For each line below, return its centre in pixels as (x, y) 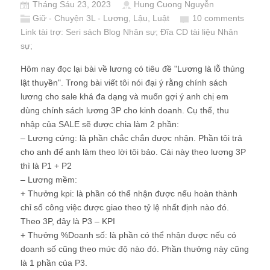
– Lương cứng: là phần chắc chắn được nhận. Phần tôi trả (131, 138)
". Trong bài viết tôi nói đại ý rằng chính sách (143, 83)
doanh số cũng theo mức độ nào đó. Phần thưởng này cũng (135, 249)
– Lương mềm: (49, 180)
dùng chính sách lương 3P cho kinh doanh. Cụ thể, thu (125, 110)
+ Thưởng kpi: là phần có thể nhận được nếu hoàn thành (129, 193)
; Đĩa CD (173, 32)
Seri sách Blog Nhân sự (111, 32)
